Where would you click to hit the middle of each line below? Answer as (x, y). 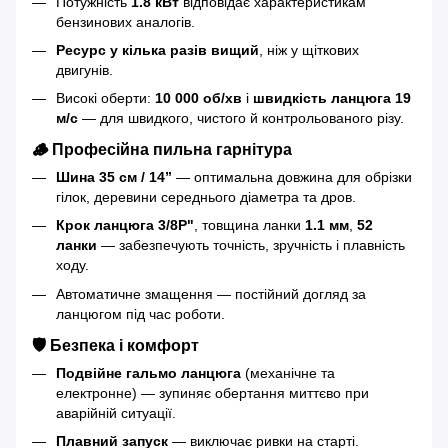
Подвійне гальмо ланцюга (148, 372)
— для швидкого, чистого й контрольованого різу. (241, 118)
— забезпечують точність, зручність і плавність (251, 245)
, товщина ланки (249, 225)
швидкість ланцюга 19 (332, 98)
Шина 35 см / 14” (114, 177)
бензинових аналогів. (125, 21)
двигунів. (84, 69)
